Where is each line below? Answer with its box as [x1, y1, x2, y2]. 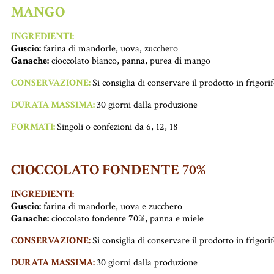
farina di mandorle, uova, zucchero [41, 42, 178, 55]
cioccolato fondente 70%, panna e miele [49, 212, 204, 225]
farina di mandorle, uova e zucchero [41, 199, 182, 213]
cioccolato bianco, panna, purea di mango [49, 54, 210, 67]
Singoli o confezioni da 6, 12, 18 [57, 120, 178, 133]
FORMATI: [11, 120, 57, 133]
